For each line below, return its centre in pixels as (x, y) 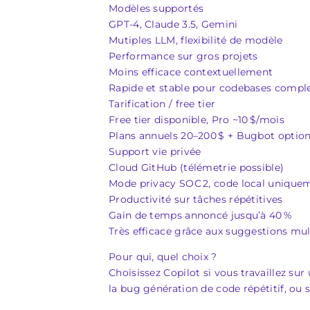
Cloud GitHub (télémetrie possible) (197, 167)
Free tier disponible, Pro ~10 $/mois (197, 120)
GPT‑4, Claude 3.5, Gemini (173, 24)
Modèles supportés (156, 8)
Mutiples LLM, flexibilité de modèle (196, 40)
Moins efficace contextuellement (191, 72)
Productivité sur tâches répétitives (196, 199)
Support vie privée (155, 152)
